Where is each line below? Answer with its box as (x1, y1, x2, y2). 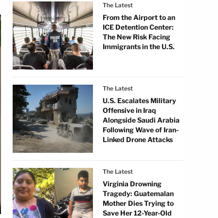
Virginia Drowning (103, 180, 162, 188)
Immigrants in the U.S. (103, 42, 175, 51)
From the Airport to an (103, 13, 175, 21)
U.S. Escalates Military (103, 96, 176, 105)
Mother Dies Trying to (103, 199, 174, 207)
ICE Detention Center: (103, 23, 174, 31)
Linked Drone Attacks (103, 135, 173, 144)
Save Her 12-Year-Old (103, 209, 172, 217)
